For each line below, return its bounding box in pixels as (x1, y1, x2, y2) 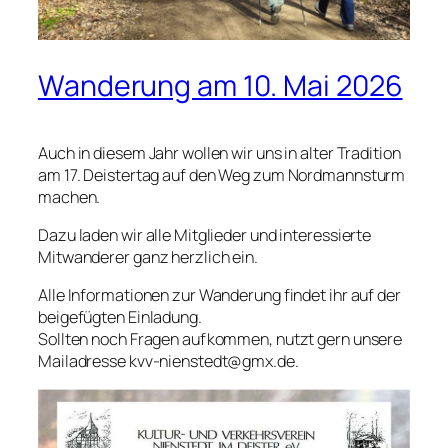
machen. (38, 185, 101, 208)
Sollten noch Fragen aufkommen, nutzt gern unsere (38, 328, 403, 351)
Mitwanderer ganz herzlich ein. (38, 246, 258, 269)
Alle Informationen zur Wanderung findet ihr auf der (38, 284, 401, 307)
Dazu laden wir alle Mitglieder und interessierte (38, 224, 372, 247)
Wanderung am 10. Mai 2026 (38, 66, 403, 106)
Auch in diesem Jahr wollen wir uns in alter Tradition (38, 141, 401, 164)
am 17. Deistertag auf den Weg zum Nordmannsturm (38, 163, 406, 186)
